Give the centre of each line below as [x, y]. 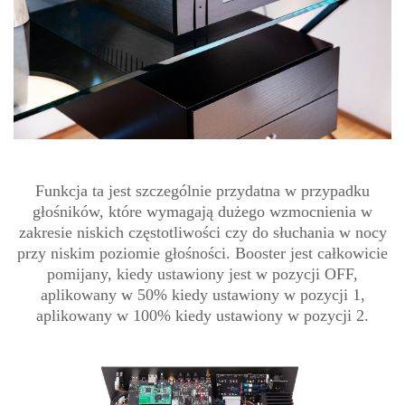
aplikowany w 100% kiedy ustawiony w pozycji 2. [202, 316]
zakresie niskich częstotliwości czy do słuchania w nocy [202, 233]
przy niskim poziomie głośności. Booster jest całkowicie [202, 254]
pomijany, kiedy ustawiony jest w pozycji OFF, [202, 274]
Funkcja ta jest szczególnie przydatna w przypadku [202, 191]
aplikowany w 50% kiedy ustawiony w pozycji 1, [202, 295]
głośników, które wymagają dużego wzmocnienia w [202, 212]
